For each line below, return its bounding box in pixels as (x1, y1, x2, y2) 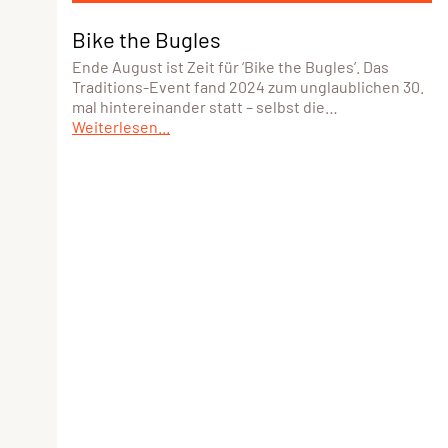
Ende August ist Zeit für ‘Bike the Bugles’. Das (72, 56, 389, 76)
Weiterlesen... (72, 116, 170, 136)
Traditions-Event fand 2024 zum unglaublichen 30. (72, 76, 424, 96)
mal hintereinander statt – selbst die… (72, 96, 338, 116)
